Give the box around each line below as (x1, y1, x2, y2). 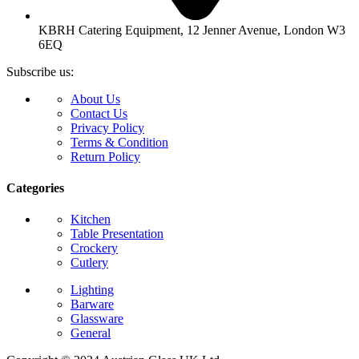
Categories (6, 181, 64, 196)
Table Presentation (71, 227, 163, 241)
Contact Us (71, 106, 127, 120)
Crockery (71, 241, 118, 256)
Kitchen (71, 212, 111, 227)
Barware (71, 297, 114, 312)
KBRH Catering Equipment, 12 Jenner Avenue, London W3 (38, 22, 345, 37)
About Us (71, 91, 120, 106)
